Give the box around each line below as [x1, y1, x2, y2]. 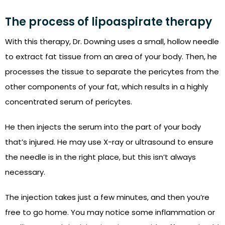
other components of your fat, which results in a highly [5, 81, 208, 92]
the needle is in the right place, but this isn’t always [5, 152, 196, 163]
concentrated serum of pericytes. [5, 96, 132, 107]
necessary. [5, 167, 45, 178]
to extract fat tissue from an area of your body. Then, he [5, 51, 217, 62]
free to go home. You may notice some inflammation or [5, 207, 215, 218]
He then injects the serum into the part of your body [5, 122, 201, 133]
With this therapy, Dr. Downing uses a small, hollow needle [5, 36, 219, 47]
